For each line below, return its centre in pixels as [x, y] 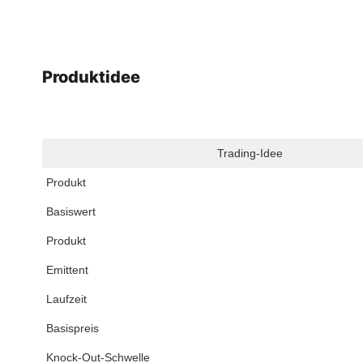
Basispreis [73, 329]
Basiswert [71, 212]
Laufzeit [66, 299]
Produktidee [91, 77]
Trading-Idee [250, 154]
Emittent [67, 270]
